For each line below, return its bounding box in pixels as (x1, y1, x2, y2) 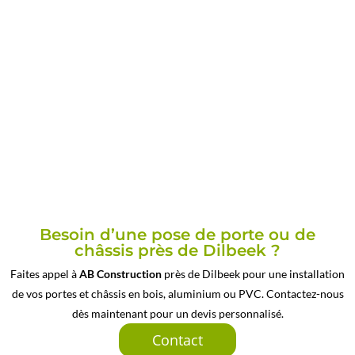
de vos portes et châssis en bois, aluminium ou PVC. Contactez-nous (11, 287, 344, 300)
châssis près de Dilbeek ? (74, 241, 281, 260)
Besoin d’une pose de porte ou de (40, 225, 315, 244)
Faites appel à (10, 267, 79, 281)
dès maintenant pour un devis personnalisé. (71, 307, 284, 320)
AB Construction (79, 267, 162, 281)
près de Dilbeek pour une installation (162, 267, 345, 281)
